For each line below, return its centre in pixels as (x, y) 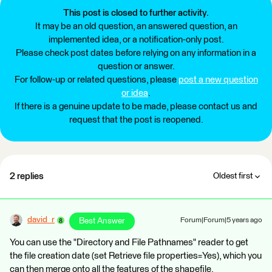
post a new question (218, 80)
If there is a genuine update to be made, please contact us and (136, 107)
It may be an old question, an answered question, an (136, 26)
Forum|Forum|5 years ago (221, 220)
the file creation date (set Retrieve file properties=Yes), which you (136, 256)
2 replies (27, 176)
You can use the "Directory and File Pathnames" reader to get (129, 243)
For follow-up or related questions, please (96, 80)
